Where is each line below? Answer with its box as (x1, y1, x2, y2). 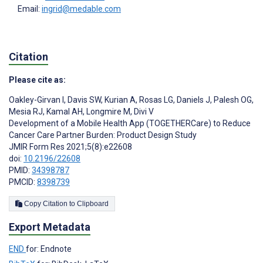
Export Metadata (9, 220, 90, 233)
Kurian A (103, 95, 136, 104)
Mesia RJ (9, 106, 43, 116)
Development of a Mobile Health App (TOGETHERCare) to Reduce (9, 118, 251, 128)
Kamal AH (45, 106, 83, 116)
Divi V (132, 106, 154, 116)
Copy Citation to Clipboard (77, 199, 109, 208)
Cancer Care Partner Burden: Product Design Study (9, 130, 197, 140)
